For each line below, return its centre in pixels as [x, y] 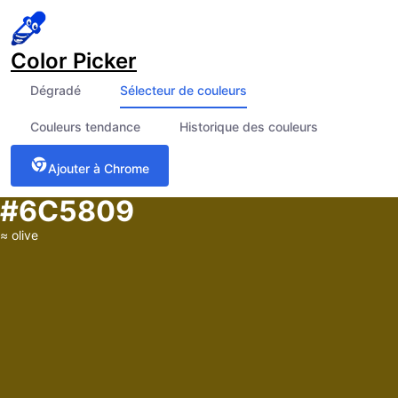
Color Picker [74, 61]
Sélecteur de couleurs [183, 90]
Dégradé [56, 90]
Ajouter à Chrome [99, 168]
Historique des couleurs [249, 127]
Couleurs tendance [85, 127]
